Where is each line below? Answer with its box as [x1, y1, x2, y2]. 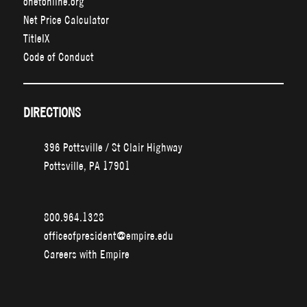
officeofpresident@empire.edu [43, 228, 173, 243]
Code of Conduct [23, 49, 94, 64]
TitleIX [23, 31, 50, 46]
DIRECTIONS [23, 104, 81, 121]
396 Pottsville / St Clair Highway [43, 140, 182, 155]
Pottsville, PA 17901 [43, 158, 130, 173]
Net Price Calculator [23, 12, 109, 27]
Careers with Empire [43, 247, 130, 262]
